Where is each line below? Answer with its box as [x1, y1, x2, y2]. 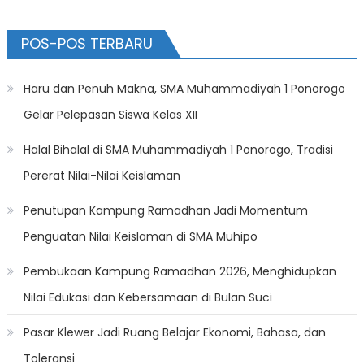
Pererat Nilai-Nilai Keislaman [23, 167, 180, 184]
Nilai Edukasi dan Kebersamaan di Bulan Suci [23, 289, 272, 306]
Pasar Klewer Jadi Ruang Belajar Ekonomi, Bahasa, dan [23, 324, 326, 341]
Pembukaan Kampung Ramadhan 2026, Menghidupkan [23, 263, 336, 280]
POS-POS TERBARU [20, 33, 153, 54]
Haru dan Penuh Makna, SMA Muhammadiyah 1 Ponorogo [23, 80, 345, 97]
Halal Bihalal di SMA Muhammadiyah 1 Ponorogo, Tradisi [23, 141, 333, 158]
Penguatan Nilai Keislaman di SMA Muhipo [23, 228, 258, 245]
